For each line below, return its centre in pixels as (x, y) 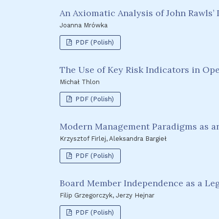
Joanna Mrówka (84, 25)
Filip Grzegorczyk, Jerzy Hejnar (107, 195)
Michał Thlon (80, 82)
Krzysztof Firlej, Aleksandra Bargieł (113, 138)
